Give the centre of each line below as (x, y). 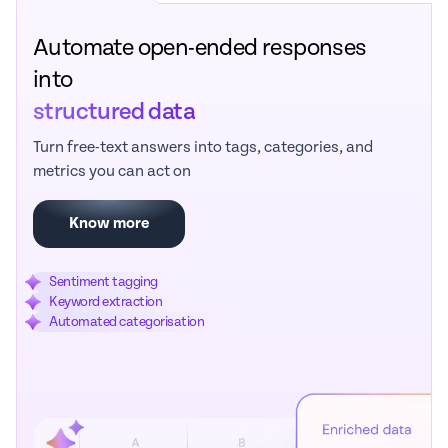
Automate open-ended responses (200, 48)
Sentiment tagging (103, 282)
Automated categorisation (126, 322)
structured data (114, 112)
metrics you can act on (112, 172)
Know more (109, 224)
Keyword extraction (105, 302)
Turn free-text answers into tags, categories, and (203, 148)
